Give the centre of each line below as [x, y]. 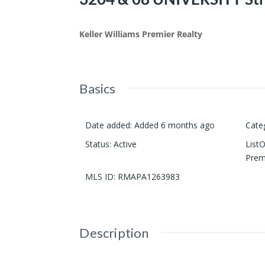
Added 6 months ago [175, 125]
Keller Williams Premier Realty [141, 34]
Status [98, 144]
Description [114, 233]
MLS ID [100, 177]
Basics [98, 89]
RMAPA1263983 [149, 177]
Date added [108, 125]
